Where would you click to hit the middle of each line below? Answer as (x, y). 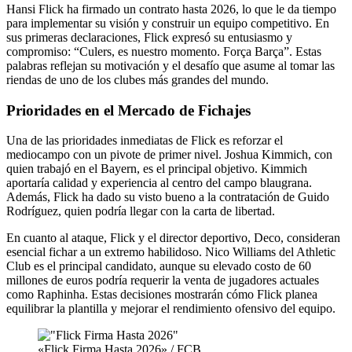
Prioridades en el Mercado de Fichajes (128, 110)
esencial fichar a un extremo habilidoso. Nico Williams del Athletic (171, 252)
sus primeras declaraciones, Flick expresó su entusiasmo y (149, 38)
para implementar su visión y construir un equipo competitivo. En (168, 24)
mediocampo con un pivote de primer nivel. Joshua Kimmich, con (169, 155)
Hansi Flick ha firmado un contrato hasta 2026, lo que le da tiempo (171, 9)
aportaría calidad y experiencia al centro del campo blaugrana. (159, 183)
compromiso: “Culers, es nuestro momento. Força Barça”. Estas (164, 52)
